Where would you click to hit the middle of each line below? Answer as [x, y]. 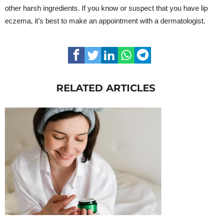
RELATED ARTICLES [106, 88]
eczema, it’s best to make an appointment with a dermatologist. [105, 21]
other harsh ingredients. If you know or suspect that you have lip [106, 8]
